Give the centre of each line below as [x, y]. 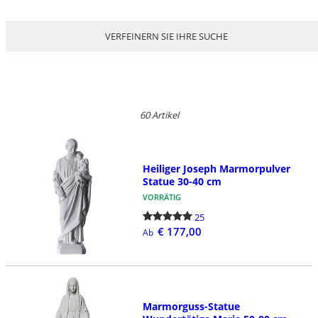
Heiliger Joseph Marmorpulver [216, 168]
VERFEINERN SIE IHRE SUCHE [166, 36]
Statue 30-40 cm [182, 181]
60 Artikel [159, 115]
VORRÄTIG [161, 197]
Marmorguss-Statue [191, 306]
